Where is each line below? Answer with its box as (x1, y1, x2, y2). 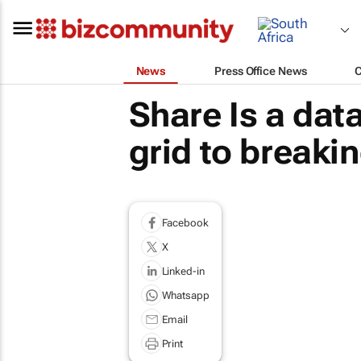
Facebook (161, 216, 209, 229)
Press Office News (214, 64, 307, 77)
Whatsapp (161, 288, 210, 301)
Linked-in (161, 264, 205, 277)
